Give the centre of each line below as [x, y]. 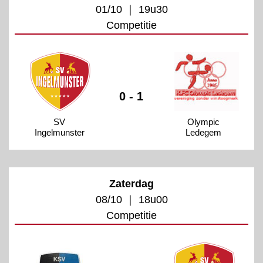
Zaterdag [131, 183]
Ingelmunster [59, 132]
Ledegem [204, 132]
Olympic [204, 122]
